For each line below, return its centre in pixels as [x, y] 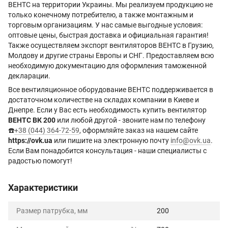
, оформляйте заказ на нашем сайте [139, 130]
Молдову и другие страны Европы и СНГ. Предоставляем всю [111, 55]
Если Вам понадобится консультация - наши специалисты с [107, 151]
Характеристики [43, 188]
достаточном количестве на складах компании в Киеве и [104, 100]
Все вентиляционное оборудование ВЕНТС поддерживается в [111, 90]
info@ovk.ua [191, 140]
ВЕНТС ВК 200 [32, 120]
